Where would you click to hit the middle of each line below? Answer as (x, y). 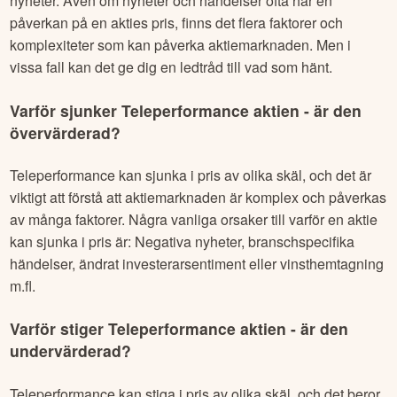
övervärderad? (66, 132)
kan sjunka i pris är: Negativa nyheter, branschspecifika (183, 242)
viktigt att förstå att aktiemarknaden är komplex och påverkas (198, 198)
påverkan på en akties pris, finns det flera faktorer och (177, 23)
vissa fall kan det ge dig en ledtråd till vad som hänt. (171, 67)
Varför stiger (59, 329)
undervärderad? (71, 351)
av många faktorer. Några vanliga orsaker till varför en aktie (194, 220)
